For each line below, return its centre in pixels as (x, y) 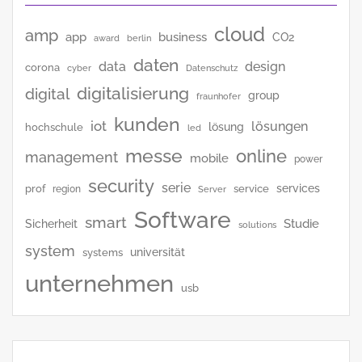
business (183, 37)
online (261, 156)
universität (158, 252)
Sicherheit (51, 223)
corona (42, 67)
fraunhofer (219, 96)
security (121, 185)
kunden (147, 124)
